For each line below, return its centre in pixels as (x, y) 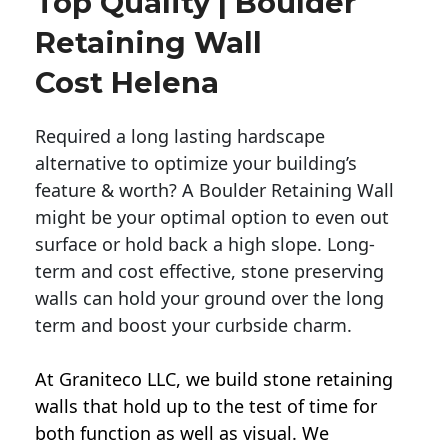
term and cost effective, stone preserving (209, 271)
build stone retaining (304, 379)
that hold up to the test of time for (227, 406)
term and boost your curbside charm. (193, 325)
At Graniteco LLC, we (125, 379)
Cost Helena (127, 83)
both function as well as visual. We (182, 433)
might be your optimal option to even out (212, 217)
